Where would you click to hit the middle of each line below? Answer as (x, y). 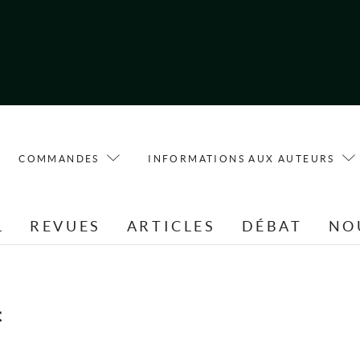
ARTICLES (171, 227)
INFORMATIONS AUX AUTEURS (241, 158)
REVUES (65, 227)
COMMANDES (59, 158)
